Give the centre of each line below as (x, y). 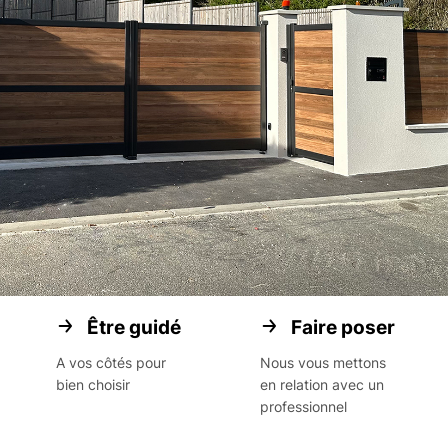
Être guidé (134, 327)
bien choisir (93, 384)
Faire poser (343, 327)
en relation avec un (322, 384)
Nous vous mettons (323, 362)
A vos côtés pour (111, 362)
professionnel (304, 406)
